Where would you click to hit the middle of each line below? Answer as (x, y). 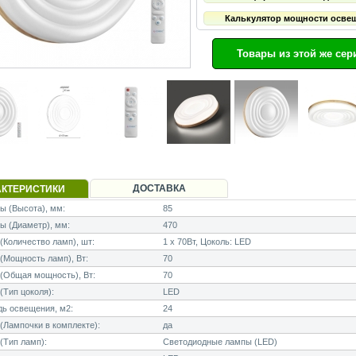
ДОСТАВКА (159, 189)
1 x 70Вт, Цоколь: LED (207, 242)
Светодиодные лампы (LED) (220, 342)
